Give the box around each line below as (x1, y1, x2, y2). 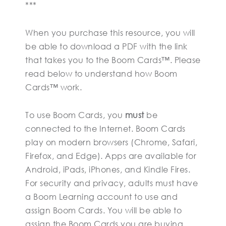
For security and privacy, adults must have (25, 178, 198, 188)
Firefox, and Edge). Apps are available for (25, 150, 196, 161)
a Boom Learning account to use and (25, 191, 178, 202)
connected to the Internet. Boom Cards (25, 123, 186, 134)
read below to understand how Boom (25, 68, 178, 79)
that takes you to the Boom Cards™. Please (25, 54, 201, 65)
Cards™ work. (25, 82, 82, 92)
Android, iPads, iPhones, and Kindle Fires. (25, 164, 190, 175)
